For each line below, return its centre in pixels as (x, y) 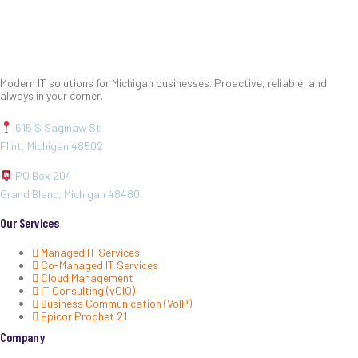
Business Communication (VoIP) (116, 303)
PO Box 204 (42, 176)
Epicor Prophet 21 (84, 316)
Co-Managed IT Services (99, 265)
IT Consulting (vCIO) (88, 290)
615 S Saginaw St (56, 127)
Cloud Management (87, 277)
